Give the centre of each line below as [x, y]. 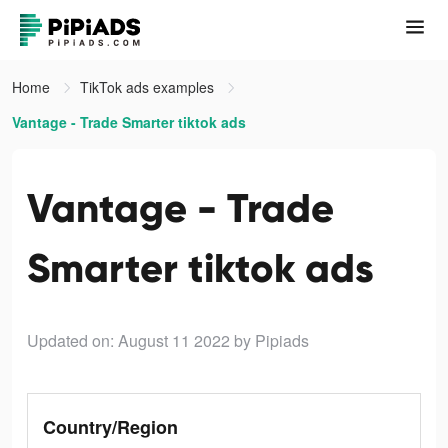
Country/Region [110, 427]
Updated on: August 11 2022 [128, 340]
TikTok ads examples [149, 87]
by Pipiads [271, 340]
